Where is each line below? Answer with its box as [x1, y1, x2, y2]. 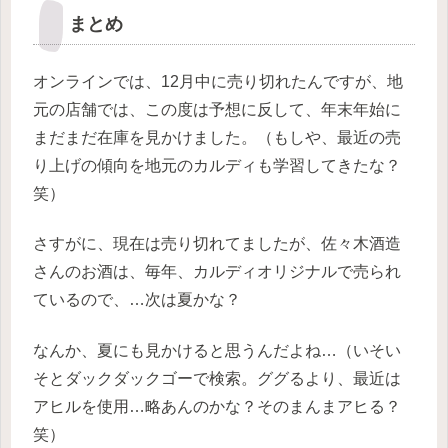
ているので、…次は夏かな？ [33, 291, 241, 309]
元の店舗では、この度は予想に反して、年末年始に [33, 101, 401, 119]
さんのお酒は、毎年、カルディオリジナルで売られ [33, 263, 401, 281]
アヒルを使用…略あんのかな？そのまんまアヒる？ [33, 397, 401, 415]
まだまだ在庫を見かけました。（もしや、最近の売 [33, 129, 401, 147]
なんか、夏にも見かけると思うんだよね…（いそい [33, 341, 401, 359]
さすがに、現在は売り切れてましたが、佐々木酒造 [33, 235, 401, 253]
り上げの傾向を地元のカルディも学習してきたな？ [33, 157, 401, 175]
